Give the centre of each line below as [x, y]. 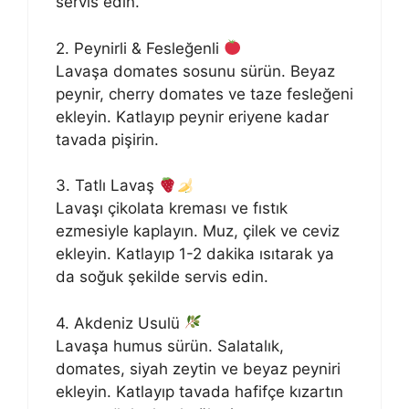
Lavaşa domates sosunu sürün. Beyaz [195, 71]
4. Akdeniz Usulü [120, 323]
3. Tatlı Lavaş [107, 186]
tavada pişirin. [107, 139]
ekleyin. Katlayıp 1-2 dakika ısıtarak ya [195, 254]
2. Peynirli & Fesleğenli [140, 48]
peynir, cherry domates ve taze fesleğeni [204, 94]
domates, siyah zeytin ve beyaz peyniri [198, 368]
